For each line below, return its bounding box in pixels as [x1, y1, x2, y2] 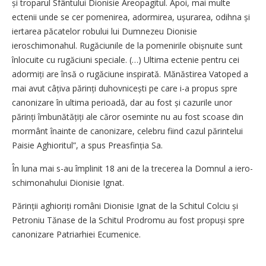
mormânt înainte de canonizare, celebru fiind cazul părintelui [12, 125, 243, 137]
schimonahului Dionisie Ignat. [12, 176, 124, 188]
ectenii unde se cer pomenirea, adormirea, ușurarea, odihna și [12, 11, 250, 23]
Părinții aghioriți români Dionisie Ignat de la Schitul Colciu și [12, 199, 238, 211]
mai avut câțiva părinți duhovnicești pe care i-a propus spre [12, 82, 237, 94]
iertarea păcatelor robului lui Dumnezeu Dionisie [12, 25, 197, 37]
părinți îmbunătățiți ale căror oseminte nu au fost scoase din [12, 110, 243, 122]
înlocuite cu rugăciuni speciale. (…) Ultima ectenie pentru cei [12, 53, 239, 65]
